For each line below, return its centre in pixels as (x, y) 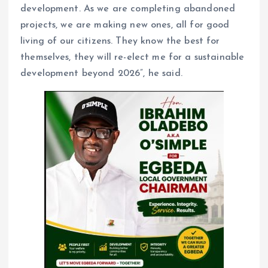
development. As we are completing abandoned (128, 9)
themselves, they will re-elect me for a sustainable (133, 58)
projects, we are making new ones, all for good (125, 25)
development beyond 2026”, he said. (101, 74)
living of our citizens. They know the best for (120, 42)
